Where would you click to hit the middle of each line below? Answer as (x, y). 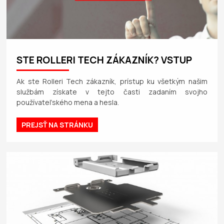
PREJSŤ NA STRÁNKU (57, 124)
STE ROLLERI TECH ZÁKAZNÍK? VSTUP (104, 60)
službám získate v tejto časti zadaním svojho (112, 91)
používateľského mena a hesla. (68, 102)
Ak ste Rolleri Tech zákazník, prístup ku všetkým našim (112, 81)
